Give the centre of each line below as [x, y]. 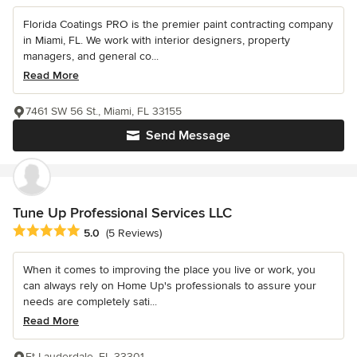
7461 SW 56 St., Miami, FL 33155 [104, 112]
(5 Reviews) [134, 233]
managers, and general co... [91, 57]
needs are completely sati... [90, 302]
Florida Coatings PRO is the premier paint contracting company [178, 25]
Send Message [188, 136]
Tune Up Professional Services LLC [122, 213]
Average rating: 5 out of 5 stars [97, 231]
